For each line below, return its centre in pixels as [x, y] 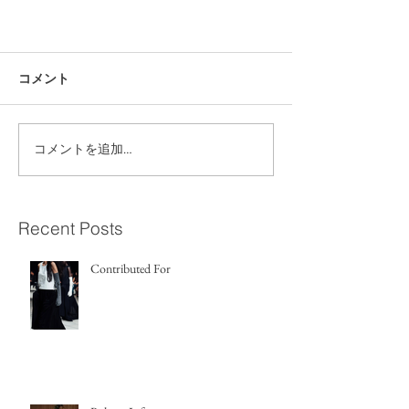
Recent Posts [71, 228]
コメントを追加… [83, 149]
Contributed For [131, 268]
